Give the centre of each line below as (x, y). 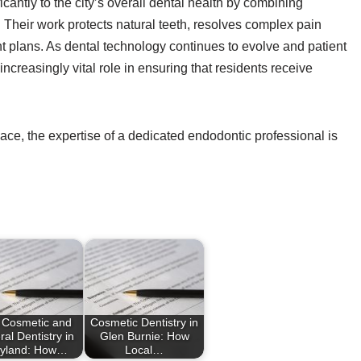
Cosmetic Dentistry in (144, 323)
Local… (144, 350)
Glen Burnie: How (144, 336)
